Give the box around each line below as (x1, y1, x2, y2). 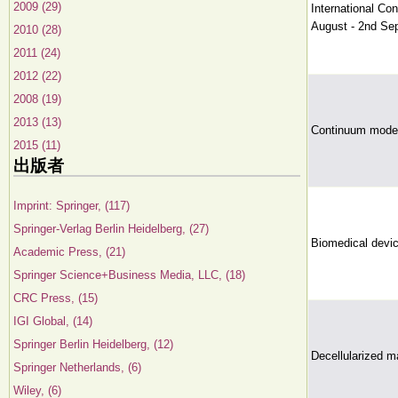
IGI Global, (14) (13, 314, 92, 328)
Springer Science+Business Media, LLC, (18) (13, 268, 245, 282)
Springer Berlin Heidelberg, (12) (13, 338, 173, 351)
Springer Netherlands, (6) (13, 361, 141, 374)
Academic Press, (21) (13, 245, 125, 259)
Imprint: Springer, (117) (13, 199, 130, 212)
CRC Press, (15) (13, 291, 98, 305)
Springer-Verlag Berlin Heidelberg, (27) (13, 222, 209, 235)
